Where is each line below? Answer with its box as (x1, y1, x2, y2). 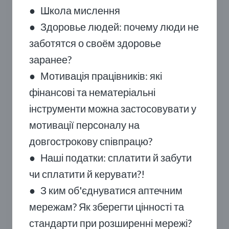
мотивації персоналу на (29, 119, 140, 131)
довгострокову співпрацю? (29, 135, 152, 147)
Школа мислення (40, 4, 120, 16)
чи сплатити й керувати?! (29, 168, 145, 180)
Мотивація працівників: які (40, 70, 162, 82)
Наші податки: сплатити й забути (40, 151, 192, 164)
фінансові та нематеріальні (29, 86, 155, 98)
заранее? (29, 53, 72, 65)
